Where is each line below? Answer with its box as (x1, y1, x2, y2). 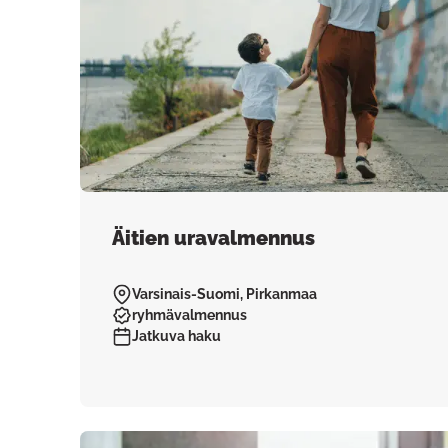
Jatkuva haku (132, 328, 221, 344)
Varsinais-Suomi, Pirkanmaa (132, 286, 317, 302)
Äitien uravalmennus (112, 226, 315, 250)
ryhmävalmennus (132, 307, 247, 323)
